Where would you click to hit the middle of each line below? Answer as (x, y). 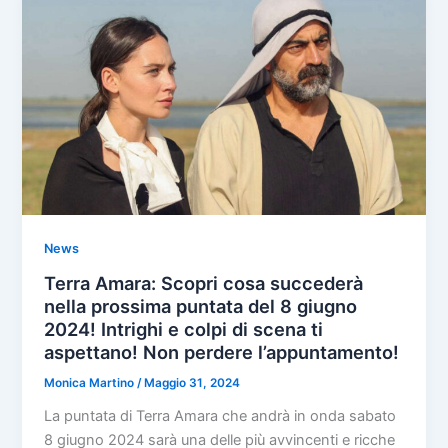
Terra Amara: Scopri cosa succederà (204, 283)
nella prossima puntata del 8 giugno (201, 306)
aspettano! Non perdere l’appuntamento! (222, 352)
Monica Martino (91, 383)
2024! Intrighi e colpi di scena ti (184, 329)
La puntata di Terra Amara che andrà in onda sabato (220, 415)
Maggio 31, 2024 (192, 383)
